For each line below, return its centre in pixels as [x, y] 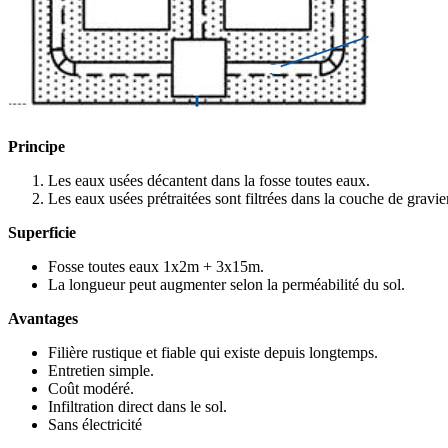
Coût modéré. [91, 388]
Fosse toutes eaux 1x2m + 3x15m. [156, 266]
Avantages [43, 318]
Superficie [42, 232]
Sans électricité [95, 424]
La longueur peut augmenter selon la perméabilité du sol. [226, 284]
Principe [36, 146]
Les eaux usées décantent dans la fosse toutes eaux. [209, 180]
